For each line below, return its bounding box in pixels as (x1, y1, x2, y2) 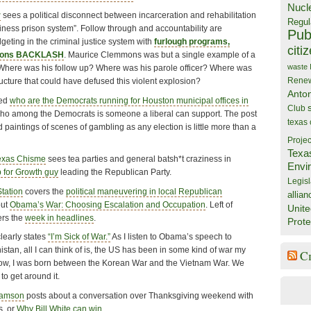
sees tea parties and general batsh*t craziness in (46, 154, 231, 165)
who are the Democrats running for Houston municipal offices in (10, 95, 249, 106)
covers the (23, 186, 66, 196)
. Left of (205, 199, 233, 210)
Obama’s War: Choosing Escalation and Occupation (10, 199, 205, 210)
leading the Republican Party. (58, 167, 171, 178)
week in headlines (25, 212, 94, 223)
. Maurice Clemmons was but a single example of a (64, 50, 255, 60)
